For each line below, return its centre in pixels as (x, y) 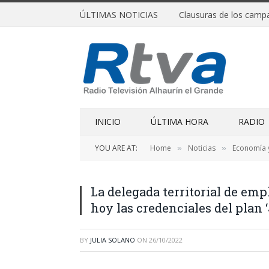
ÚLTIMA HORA (180, 122)
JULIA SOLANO (113, 240)
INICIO (108, 122)
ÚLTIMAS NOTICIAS (119, 14)
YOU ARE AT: (116, 148)
